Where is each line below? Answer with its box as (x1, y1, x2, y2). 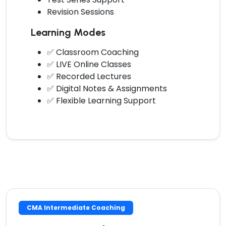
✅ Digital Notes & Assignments (47, 82, 167, 94)
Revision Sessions (47, 6, 114, 18)
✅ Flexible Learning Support (47, 94, 156, 106)
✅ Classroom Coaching (47, 46, 139, 58)
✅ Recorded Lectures (47, 70, 131, 82)
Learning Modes (31, 26, 105, 38)
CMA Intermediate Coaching (27, 203, 125, 212)
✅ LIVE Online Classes (47, 58, 131, 70)
